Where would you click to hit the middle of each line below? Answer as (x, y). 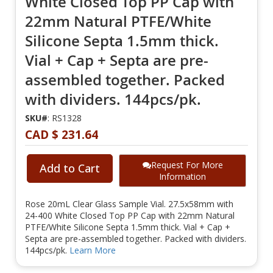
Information (183, 177)
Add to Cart (70, 168)
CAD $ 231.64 (62, 135)
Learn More (93, 250)
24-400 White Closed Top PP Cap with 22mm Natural (130, 216)
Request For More (187, 165)
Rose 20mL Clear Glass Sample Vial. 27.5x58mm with (129, 204)
